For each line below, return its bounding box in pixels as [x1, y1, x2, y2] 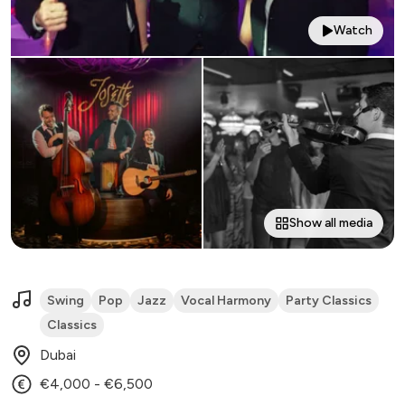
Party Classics [286, 293, 372, 309]
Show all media [289, 215, 372, 231]
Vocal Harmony [181, 293, 271, 309]
